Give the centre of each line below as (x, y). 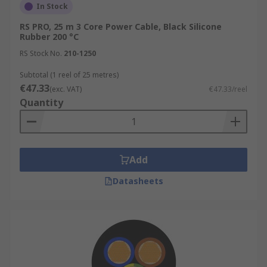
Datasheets (138, 181)
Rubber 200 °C (49, 37)
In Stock (52, 6)
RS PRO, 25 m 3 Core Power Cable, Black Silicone (121, 27)
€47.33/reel (228, 89)
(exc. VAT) (66, 89)
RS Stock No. (41, 53)
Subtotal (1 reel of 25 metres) (69, 75)
